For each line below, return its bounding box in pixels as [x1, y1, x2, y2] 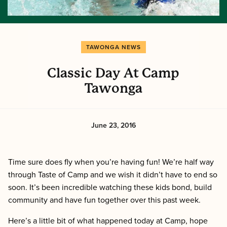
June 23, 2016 [91, 121, 136, 130]
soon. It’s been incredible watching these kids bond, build [8, 182, 212, 193]
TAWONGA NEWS [86, 43, 141, 51]
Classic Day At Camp [47, 65, 180, 81]
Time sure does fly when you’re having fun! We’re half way [8, 157, 214, 167]
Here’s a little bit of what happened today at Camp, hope [8, 215, 208, 226]
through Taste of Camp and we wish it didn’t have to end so [8, 169, 217, 180]
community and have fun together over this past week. [8, 195, 203, 205]
